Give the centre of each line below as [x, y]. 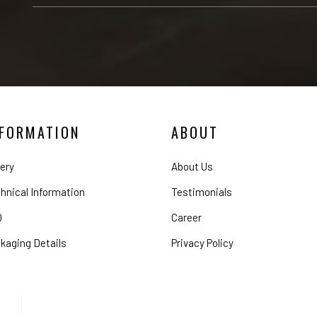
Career [186, 218]
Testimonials [201, 192]
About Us [192, 167]
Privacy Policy [202, 243]
